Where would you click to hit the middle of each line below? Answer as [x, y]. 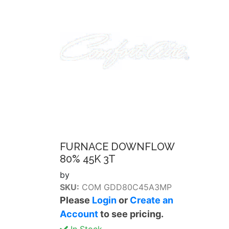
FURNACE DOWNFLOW [117, 147]
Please [76, 200]
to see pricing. [131, 214]
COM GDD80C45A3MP [125, 187]
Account [79, 214]
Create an [152, 200]
